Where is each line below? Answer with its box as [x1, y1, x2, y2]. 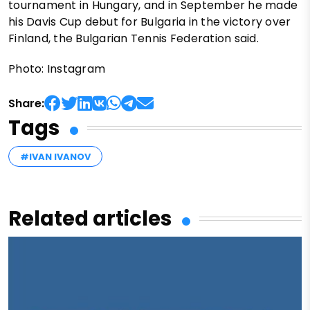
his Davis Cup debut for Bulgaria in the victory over [8, 13, 291, 30]
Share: [8, 95, 44, 111]
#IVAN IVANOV [20, 149, 91, 163]
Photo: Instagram [8, 60, 106, 77]
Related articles [8, 204, 172, 232]
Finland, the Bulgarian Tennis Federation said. [8, 30, 259, 46]
